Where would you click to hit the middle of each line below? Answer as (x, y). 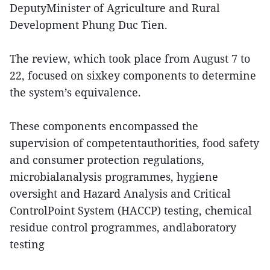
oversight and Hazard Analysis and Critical (120, 193)
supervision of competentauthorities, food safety (134, 143)
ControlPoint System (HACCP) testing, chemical (131, 210)
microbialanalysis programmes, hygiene (114, 176)
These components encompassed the (104, 126)
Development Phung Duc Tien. (89, 24)
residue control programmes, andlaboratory (123, 227)
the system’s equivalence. (75, 92)
